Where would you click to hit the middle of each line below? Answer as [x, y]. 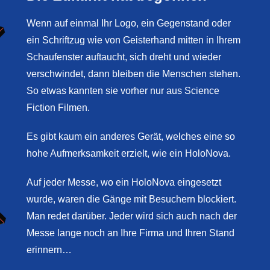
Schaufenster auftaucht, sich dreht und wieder [124, 57]
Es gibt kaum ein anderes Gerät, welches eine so [130, 137]
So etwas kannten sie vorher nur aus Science [123, 91]
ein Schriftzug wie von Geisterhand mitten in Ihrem [133, 40]
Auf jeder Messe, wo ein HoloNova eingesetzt [124, 183]
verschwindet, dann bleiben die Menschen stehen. [133, 74]
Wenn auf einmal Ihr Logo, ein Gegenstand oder [128, 24]
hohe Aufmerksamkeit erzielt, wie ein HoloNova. [130, 154]
